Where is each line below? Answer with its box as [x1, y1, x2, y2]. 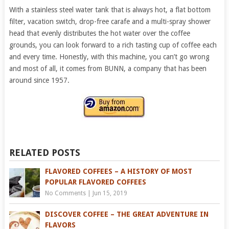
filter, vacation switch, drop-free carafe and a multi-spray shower [9, 17, 211, 26]
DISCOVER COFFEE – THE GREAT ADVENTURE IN [44, 210, 209, 219]
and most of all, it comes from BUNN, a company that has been [9, 64, 207, 73]
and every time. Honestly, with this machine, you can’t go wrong [9, 53, 210, 61]
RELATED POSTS [9, 147, 80, 158]
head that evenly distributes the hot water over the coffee [9, 29, 190, 38]
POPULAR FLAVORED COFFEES [44, 178, 146, 187]
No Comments [44, 190, 86, 197]
